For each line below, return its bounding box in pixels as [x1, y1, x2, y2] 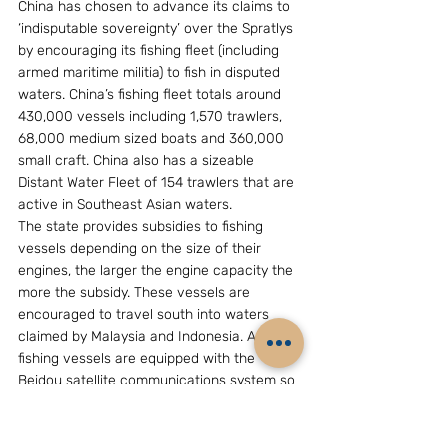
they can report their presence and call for [18, 394, 294, 411]
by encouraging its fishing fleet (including [18, 42, 283, 59]
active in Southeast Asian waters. [18, 196, 232, 213]
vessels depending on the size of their [18, 240, 265, 257]
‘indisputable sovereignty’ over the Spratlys [18, 20, 297, 37]
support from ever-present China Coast [18, 416, 274, 433]
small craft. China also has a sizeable [18, 152, 258, 169]
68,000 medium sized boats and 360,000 [18, 130, 288, 147]
